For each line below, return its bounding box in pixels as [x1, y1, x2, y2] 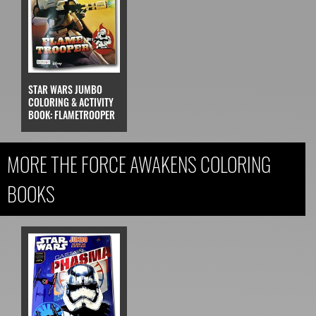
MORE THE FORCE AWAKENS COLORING [7, 150, 271, 179]
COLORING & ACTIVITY [28, 95, 114, 110]
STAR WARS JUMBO [28, 82, 102, 97]
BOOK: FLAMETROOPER [28, 107, 115, 123]
